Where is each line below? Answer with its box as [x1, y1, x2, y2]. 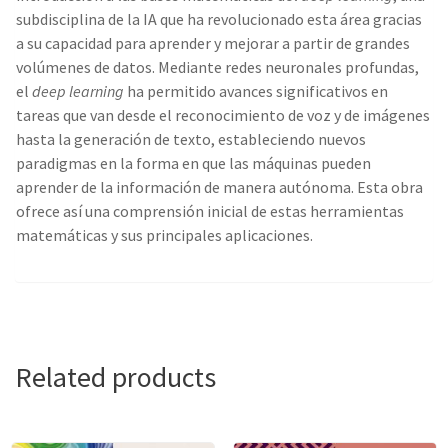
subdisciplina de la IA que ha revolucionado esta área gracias [16, 9, 422, 30]
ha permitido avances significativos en [124, 81, 388, 102]
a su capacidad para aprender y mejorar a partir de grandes [16, 33, 410, 54]
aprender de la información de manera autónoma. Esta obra [16, 177, 423, 198]
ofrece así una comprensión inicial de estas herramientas [16, 201, 404, 222]
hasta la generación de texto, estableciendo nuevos [16, 129, 366, 150]
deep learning [32, 81, 124, 102]
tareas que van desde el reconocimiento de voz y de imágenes [16, 105, 430, 126]
